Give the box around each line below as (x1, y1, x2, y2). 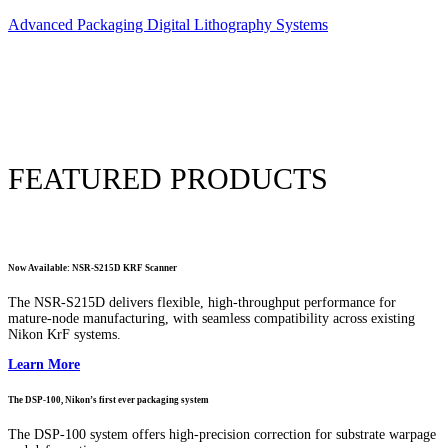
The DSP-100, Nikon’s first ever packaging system (8, 395, 209, 406)
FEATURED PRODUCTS (8, 161, 328, 195)
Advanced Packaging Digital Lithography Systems (8, 15, 328, 33)
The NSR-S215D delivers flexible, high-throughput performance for (8, 295, 396, 311)
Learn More (8, 357, 80, 373)
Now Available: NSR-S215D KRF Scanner (8, 263, 177, 274)
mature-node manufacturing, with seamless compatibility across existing (8, 311, 415, 327)
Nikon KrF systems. (8, 327, 125, 343)
